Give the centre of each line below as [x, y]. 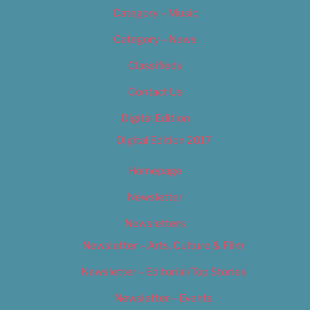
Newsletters [155, 224]
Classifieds [155, 66]
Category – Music [155, 13]
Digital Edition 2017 [163, 140]
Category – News [155, 40]
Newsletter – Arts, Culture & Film [163, 245]
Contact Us [155, 92]
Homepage [155, 171]
